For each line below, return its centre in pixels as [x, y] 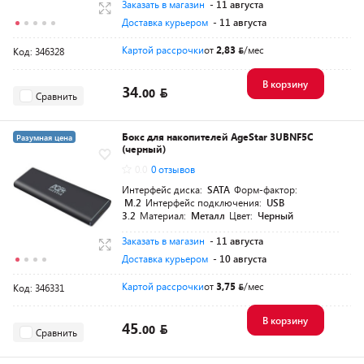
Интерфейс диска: [163, 189]
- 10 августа [240, 258]
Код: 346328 [39, 51]
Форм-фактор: [266, 189]
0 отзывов [173, 169]
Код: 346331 [39, 288]
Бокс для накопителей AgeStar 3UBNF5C [217, 136]
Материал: [164, 215]
